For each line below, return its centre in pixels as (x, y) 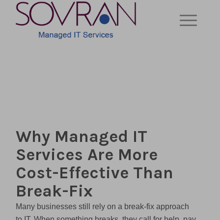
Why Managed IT (82, 137)
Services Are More (87, 155)
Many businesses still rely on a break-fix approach (103, 206)
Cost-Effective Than (95, 173)
